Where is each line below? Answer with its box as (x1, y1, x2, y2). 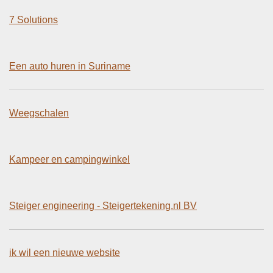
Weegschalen (9, 107, 69, 118)
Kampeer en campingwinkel (9, 154, 130, 165)
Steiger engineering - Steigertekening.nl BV (9, 200, 197, 211)
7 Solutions (9, 14, 58, 25)
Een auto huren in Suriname (9, 60, 130, 71)
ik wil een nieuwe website (9, 247, 120, 258)
